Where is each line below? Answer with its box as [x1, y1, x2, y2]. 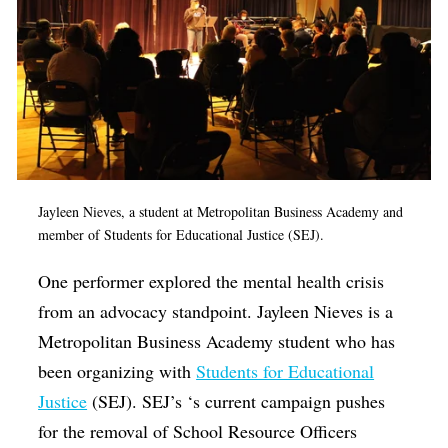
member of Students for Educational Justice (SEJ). [38, 225, 325, 245]
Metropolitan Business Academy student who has [38, 329, 396, 354]
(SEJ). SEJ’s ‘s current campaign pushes [87, 389, 386, 414]
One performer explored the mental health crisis [38, 269, 385, 294]
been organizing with [38, 359, 197, 384]
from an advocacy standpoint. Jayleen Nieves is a [38, 299, 394, 324]
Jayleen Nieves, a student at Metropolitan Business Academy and [38, 202, 404, 222]
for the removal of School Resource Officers [38, 419, 358, 444]
